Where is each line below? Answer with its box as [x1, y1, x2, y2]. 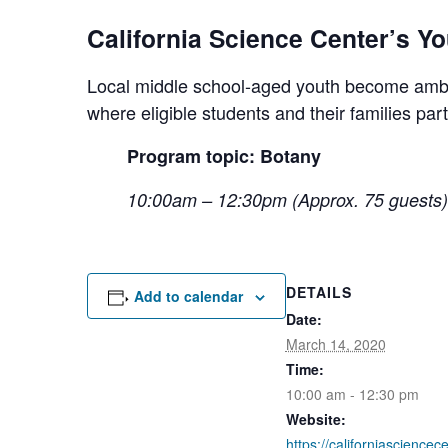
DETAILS [285, 282, 352, 303]
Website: [285, 409, 346, 430]
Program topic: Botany [127, 142, 321, 169]
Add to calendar [133, 285, 243, 306]
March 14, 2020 [285, 334, 386, 355]
